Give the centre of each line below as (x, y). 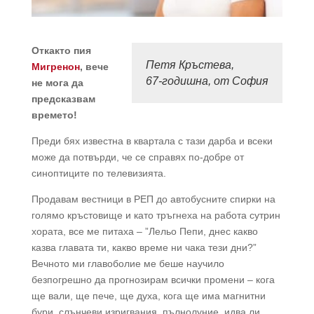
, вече (94, 67)
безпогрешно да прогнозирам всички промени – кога (153, 280)
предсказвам (63, 99)
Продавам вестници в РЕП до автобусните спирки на (153, 199)
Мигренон (55, 67)
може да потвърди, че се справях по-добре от (137, 157)
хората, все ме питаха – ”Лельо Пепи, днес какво (144, 232)
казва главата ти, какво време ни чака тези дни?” (144, 248)
